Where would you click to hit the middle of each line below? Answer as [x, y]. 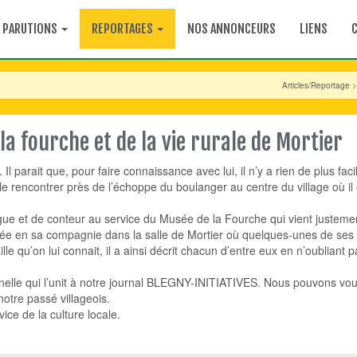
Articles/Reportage [316, 85]
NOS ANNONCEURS [231, 29]
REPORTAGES [124, 29]
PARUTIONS [31, 29]
